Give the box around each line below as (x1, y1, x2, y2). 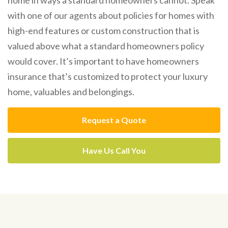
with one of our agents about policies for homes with (8, 9, 214, 21)
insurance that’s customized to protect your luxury (8, 70, 208, 82)
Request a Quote (82, 115, 146, 125)
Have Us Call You (82, 145, 146, 155)
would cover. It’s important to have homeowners (8, 55, 199, 67)
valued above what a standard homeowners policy (8, 40, 204, 51)
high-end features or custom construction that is (8, 24, 199, 36)
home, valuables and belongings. (8, 85, 134, 97)
